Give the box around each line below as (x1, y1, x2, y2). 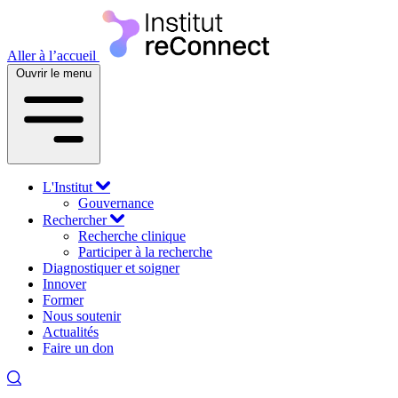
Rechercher (43, 212, 110, 227)
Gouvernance (78, 195, 154, 211)
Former (43, 292, 84, 307)
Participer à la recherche (78, 244, 212, 259)
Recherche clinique (78, 228, 186, 243)
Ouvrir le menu (16, 67, 92, 80)
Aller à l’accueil (7, 48, 96, 63)
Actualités (43, 324, 99, 339)
